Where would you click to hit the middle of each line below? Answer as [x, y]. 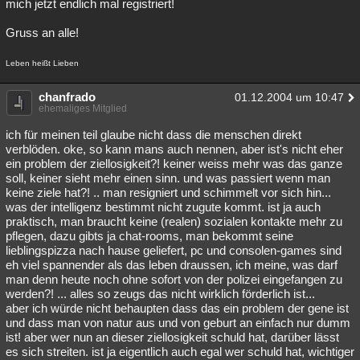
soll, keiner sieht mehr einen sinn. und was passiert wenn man [168, 178]
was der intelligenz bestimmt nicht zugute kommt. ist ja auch [163, 207]
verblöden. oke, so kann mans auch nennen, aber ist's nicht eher [174, 149]
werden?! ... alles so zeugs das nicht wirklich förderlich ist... [160, 294]
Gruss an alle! [42, 33]
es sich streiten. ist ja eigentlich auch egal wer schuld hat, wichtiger [180, 352]
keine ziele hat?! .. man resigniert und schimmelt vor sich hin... [168, 192]
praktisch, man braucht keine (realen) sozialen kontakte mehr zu [174, 221]
